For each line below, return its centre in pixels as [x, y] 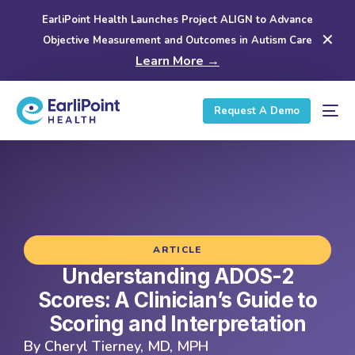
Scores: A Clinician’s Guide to [177, 300]
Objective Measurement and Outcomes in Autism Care [177, 40]
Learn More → [177, 61]
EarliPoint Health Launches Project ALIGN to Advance [177, 20]
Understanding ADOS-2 [177, 276]
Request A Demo [256, 111]
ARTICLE [177, 250]
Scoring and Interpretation [177, 324]
